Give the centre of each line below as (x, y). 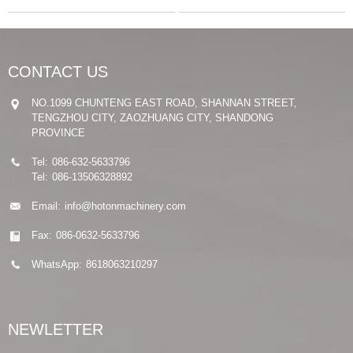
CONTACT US (58, 71)
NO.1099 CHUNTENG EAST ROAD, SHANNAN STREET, (164, 102)
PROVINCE (58, 132)
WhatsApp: (57, 264)
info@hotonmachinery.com (125, 206)
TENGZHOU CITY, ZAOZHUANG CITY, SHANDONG (152, 117)
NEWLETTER (56, 329)
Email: (46, 206)
